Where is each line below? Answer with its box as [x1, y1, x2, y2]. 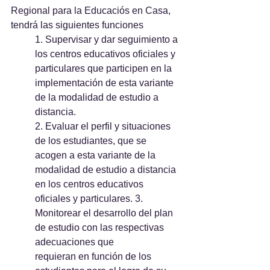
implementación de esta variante [35, 78, 176, 88]
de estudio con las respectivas [35, 222, 166, 233]
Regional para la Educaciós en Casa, [11, 5, 173, 16]
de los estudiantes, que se [35, 136, 149, 146]
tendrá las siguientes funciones [11, 20, 143, 30]
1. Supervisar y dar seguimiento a [35, 34, 180, 45]
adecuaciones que [35, 237, 114, 247]
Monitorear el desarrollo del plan [35, 208, 175, 218]
